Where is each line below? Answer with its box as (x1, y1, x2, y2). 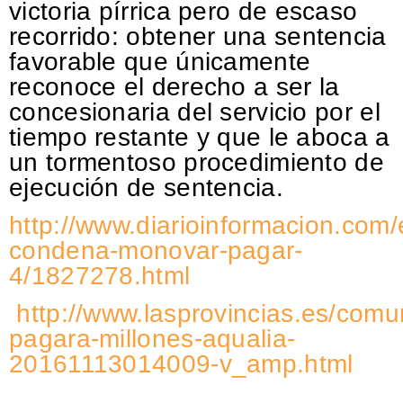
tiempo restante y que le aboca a (9, 122, 390, 151)
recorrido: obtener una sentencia (9, 22, 387, 50)
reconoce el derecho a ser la (9, 72, 340, 101)
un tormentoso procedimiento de (9, 148, 384, 176)
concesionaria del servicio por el (9, 97, 381, 126)
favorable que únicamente (9, 47, 311, 76)
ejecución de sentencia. (9, 173, 283, 201)
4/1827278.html (9, 261, 191, 290)
